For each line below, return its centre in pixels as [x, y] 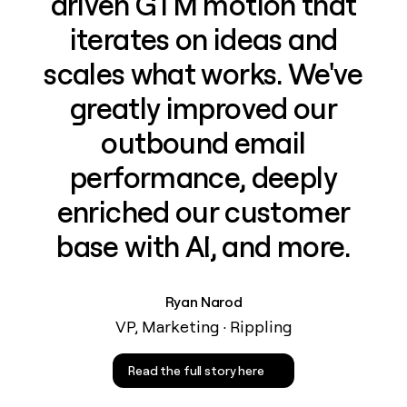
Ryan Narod [203, 302]
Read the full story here [196, 370]
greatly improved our [203, 109]
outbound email [203, 143]
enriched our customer [203, 212]
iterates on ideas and [203, 40]
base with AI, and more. [203, 247]
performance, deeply [203, 178]
